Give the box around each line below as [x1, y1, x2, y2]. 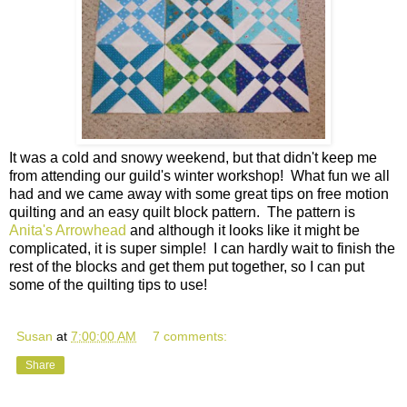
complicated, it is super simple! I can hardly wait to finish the [9, 241, 395, 257]
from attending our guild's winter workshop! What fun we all [9, 168, 390, 184]
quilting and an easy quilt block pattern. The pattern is [9, 204, 355, 221]
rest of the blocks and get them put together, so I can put [9, 259, 364, 275]
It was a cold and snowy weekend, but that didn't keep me [9, 150, 377, 166]
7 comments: [153, 329, 228, 344]
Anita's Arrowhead [9, 223, 126, 239]
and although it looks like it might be [126, 223, 360, 239]
